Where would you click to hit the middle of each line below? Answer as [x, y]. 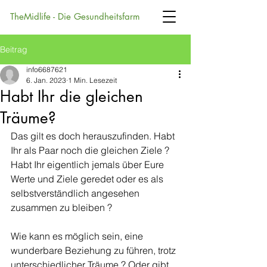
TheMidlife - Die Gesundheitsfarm [75, 16]
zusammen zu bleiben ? [61, 207]
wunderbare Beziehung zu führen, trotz [94, 250]
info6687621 [47, 69]
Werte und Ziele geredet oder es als [88, 179]
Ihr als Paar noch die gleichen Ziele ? [91, 150]
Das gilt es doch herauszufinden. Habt [94, 136]
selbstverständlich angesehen [76, 193]
